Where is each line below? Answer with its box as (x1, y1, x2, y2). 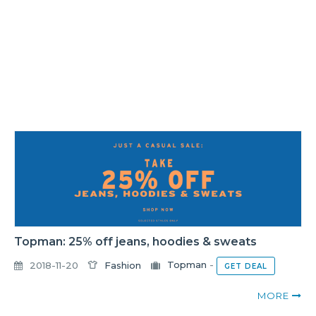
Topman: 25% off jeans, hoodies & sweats (14, 235, 257, 249)
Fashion (104, 259, 141, 271)
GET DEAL (224, 262, 267, 272)
